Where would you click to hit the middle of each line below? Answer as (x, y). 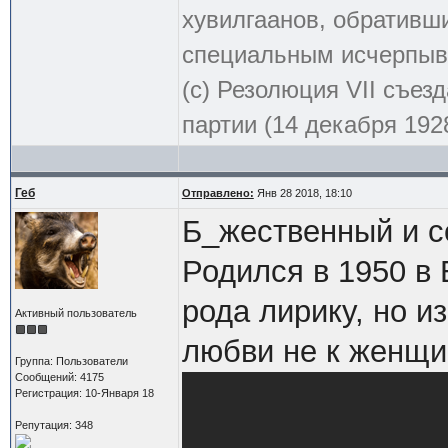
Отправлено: (217, 192)
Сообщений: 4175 (59, 376)
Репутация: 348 (53, 424)
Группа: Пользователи (71, 360)
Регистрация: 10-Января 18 (84, 392)
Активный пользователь (75, 312)
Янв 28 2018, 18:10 (302, 192)
